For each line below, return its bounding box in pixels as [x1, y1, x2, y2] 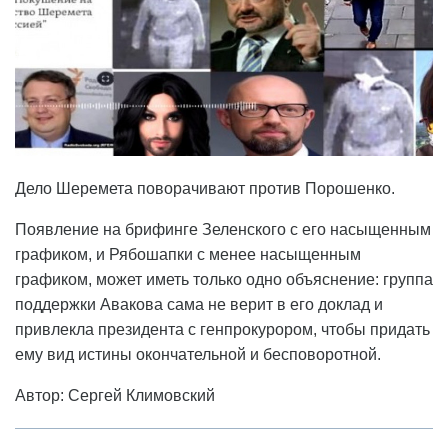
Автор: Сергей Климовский [15, 387, 215, 405]
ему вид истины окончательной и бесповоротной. [15, 346, 381, 364]
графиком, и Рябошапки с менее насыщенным [15, 246, 361, 264]
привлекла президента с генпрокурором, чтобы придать [15, 321, 430, 339]
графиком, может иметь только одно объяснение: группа [15, 271, 433, 289]
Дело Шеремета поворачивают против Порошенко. [15, 180, 395, 198]
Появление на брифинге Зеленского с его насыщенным [15, 221, 431, 239]
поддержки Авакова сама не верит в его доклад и [15, 296, 383, 314]
